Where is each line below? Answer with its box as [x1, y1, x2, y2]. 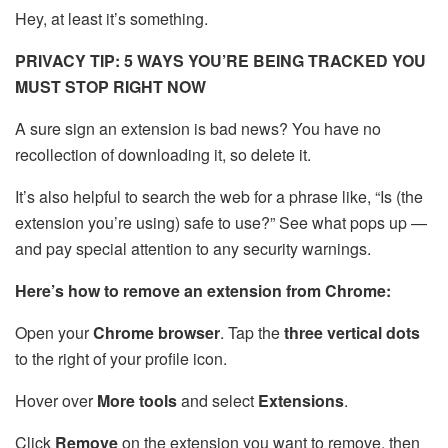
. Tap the [220, 320, 284, 344]
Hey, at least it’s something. [15, 6, 208, 30]
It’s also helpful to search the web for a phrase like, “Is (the [15, 184, 423, 208]
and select [177, 388, 258, 412]
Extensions [258, 388, 344, 412]
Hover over [15, 388, 97, 412]
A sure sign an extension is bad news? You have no [15, 116, 381, 140]
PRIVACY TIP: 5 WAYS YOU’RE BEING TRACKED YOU [15, 48, 426, 72]
